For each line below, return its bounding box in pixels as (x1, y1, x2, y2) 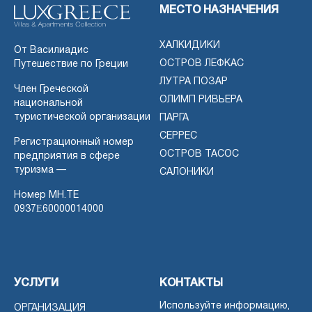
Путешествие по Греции (14, 59, 128, 69)
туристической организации (14, 112, 150, 122)
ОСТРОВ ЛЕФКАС (159, 58, 244, 68)
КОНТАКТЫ (159, 278, 223, 288)
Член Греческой (14, 84, 88, 94)
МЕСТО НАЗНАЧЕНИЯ (159, 5, 279, 15)
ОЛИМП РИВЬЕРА (159, 95, 242, 104)
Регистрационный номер (14, 137, 134, 147)
